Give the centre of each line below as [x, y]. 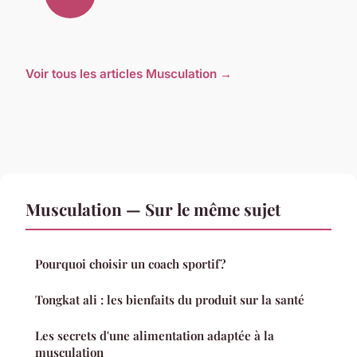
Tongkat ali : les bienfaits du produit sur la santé [170, 299]
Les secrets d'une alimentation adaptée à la [155, 335]
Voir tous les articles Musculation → [129, 73]
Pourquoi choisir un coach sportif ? [130, 263]
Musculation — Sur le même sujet [153, 208]
